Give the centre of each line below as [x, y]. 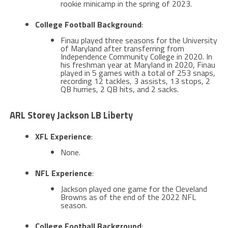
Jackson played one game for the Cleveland [134, 189]
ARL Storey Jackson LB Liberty [71, 115]
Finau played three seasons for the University [139, 40]
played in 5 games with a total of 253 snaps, [138, 73]
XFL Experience [63, 136]
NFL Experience [63, 173]
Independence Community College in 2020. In [136, 56]
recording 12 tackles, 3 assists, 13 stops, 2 [135, 81]
